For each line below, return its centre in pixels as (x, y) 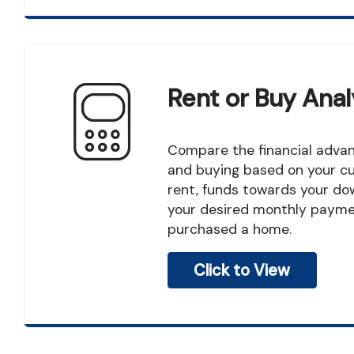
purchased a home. (229, 229)
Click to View (242, 270)
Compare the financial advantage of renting (172, 150)
